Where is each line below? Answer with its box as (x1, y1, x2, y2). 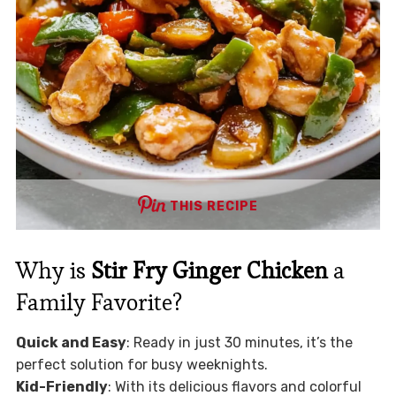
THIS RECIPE (170, 198, 258, 214)
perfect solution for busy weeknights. (15, 355, 268, 373)
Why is (15, 255, 91, 286)
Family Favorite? (15, 286, 182, 317)
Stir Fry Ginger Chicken (90, 255, 328, 286)
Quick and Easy (15, 333, 126, 351)
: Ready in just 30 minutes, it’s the (126, 333, 353, 351)
